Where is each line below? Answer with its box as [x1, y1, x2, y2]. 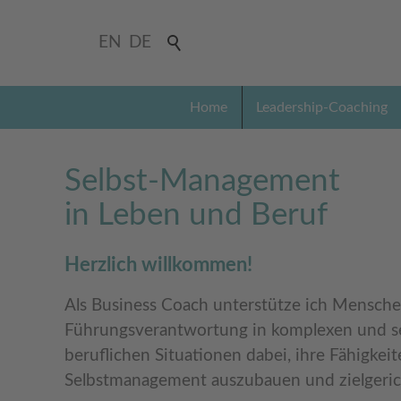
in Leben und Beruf [64, 200, 328, 231]
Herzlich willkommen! [64, 254, 252, 275]
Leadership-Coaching [255, 100, 388, 115]
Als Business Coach [64, 296, 209, 314]
